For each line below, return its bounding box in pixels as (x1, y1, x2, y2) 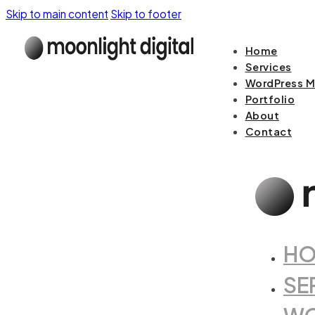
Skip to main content (6, 7, 108, 20)
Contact (245, 125, 292, 139)
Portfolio (245, 93, 295, 106)
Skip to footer (110, 7, 181, 20)
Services (245, 60, 292, 74)
